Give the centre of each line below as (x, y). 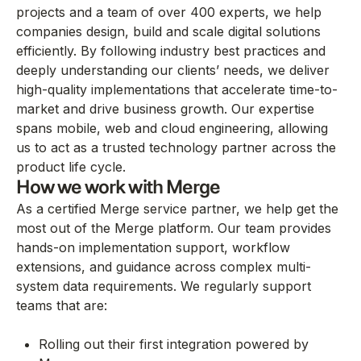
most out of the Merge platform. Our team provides (174, 228)
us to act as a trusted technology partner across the (176, 147)
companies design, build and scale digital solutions (168, 31)
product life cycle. (71, 167)
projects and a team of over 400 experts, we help (169, 12)
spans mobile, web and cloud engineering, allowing (172, 128)
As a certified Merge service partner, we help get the (177, 209)
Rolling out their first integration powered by (174, 344)
